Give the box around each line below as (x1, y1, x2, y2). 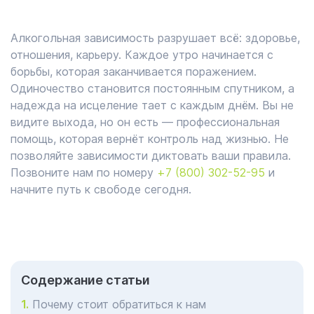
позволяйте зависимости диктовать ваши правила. (11, 149, 291, 163)
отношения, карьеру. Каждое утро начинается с (11, 48, 273, 62)
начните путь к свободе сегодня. (11, 182, 191, 196)
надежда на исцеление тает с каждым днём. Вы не (11, 98, 294, 112)
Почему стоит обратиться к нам (29, 297, 206, 311)
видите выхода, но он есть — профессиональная (11, 115, 280, 129)
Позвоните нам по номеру (11, 165, 157, 179)
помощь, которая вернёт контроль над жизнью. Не (11, 132, 289, 146)
